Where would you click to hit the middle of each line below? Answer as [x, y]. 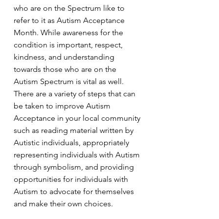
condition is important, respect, [69, 45]
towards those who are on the [66, 69]
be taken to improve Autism [63, 106]
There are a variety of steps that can [76, 94]
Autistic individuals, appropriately [72, 142]
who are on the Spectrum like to [70, 8]
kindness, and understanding [65, 57]
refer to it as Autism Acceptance [70, 20]
